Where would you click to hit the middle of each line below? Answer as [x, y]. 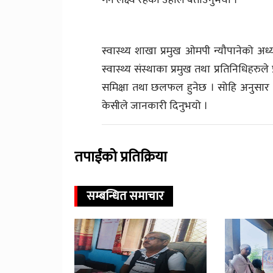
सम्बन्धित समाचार [125, 196]
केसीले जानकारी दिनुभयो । [155, 106]
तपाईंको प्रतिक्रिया [121, 157]
